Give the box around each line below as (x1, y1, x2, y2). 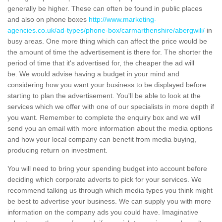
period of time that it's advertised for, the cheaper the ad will (7, 59, 194, 67)
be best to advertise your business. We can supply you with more (7, 197, 211, 206)
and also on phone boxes (7, 15, 89, 24)
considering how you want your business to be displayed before (7, 81, 206, 89)
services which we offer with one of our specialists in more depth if (7, 103, 214, 111)
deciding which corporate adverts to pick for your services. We (7, 175, 202, 184)
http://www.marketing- (89, 15, 157, 24)
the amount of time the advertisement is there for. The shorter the (7, 48, 213, 56)
